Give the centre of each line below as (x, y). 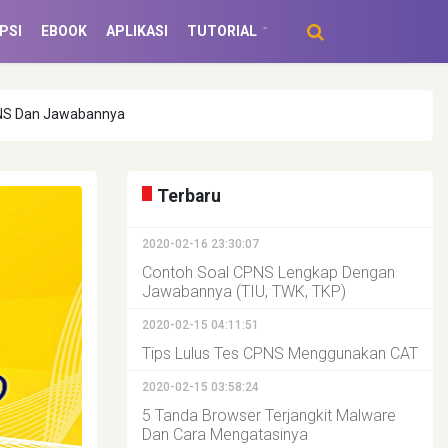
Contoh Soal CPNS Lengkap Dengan (268, 272)
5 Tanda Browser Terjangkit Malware (269, 415)
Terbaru (189, 196)
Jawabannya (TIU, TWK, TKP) (244, 291)
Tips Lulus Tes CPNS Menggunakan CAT (280, 353)
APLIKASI (136, 31)
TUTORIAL (221, 31)
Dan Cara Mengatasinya (225, 434)
